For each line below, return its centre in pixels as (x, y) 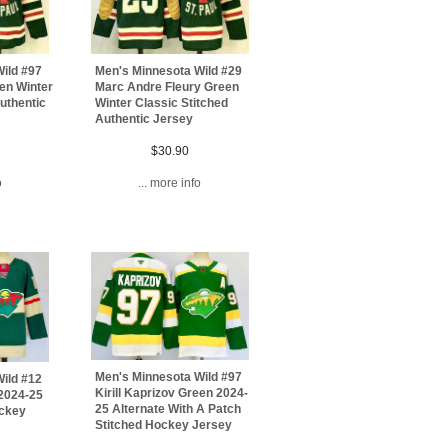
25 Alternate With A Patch (168, 409)
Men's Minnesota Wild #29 (169, 71)
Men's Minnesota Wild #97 (169, 377)
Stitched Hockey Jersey (164, 425)
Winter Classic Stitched (162, 103)
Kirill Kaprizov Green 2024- (172, 393)
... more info (170, 183)
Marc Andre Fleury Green (167, 87)
